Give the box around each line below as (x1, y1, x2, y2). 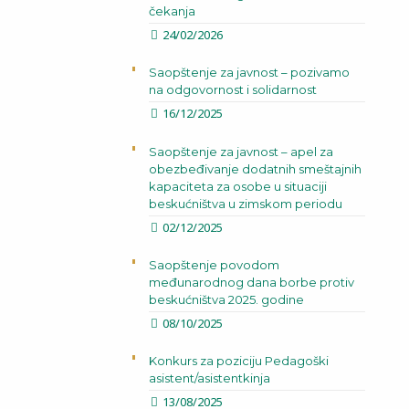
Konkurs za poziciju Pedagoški (148, 353, 329, 368)
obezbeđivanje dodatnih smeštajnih (148, 162, 362, 176)
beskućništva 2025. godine (148, 292, 304, 307)
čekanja (148, 4, 195, 18)
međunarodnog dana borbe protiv (148, 275, 354, 289)
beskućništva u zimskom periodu (148, 196, 342, 211)
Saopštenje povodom (148, 257, 279, 272)
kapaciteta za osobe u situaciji (148, 179, 327, 194)
